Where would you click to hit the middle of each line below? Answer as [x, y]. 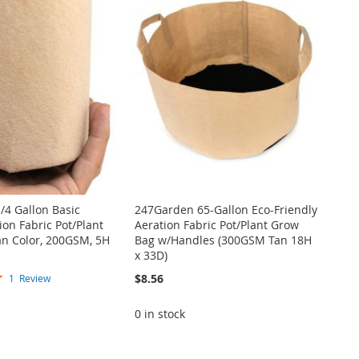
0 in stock [159, 314]
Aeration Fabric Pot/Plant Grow [216, 225]
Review [34, 278]
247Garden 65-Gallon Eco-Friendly [226, 210]
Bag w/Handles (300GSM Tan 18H [223, 240]
